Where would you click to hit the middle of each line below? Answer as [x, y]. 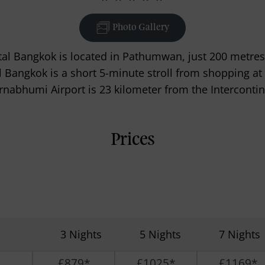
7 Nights [240, 234]
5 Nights [161, 234]
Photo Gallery [140, 28]
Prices [132, 140]
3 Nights [81, 234]
